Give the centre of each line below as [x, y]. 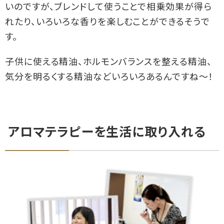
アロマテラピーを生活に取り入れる [107, 133]
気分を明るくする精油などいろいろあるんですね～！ [109, 77]
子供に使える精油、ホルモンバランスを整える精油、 [108, 62]
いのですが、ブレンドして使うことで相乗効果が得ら [108, 7]
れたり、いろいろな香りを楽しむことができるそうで [107, 22]
